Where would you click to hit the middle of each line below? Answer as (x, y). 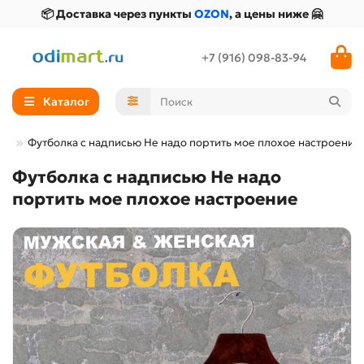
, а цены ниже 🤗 (276, 14)
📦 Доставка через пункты (118, 14)
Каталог (66, 102)
